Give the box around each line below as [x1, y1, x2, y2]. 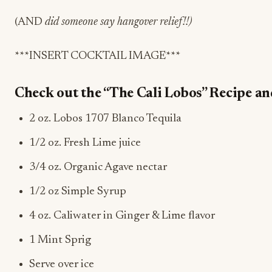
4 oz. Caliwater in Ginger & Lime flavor [29, 210, 215, 222]
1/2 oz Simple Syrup [29, 186, 126, 197]
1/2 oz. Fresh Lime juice [29, 137, 141, 149]
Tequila [146, 113, 182, 124]
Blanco [112, 113, 146, 124]
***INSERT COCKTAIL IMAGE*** [15, 50, 180, 62]
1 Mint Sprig [29, 234, 93, 246]
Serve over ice [29, 259, 94, 270]
